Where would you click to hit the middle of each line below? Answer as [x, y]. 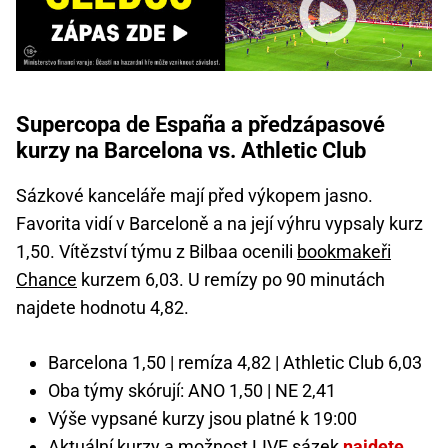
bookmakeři [344, 252]
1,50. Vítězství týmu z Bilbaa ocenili [156, 252]
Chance [46, 280]
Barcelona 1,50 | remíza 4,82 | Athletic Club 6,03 [235, 363]
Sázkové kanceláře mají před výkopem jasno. [194, 196]
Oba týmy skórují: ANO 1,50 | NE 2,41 [192, 391]
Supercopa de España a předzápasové [200, 125]
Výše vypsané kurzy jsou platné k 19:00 [202, 419]
